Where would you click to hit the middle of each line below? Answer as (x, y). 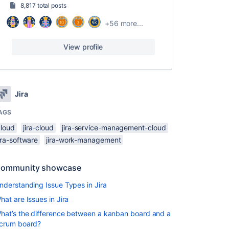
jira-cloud (38, 128)
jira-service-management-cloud (114, 128)
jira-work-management (84, 140)
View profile (83, 47)
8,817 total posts (43, 5)
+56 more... (124, 23)
